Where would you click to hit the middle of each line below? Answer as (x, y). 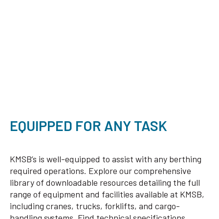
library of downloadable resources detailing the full (105, 182)
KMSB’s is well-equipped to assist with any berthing (106, 159)
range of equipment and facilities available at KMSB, (107, 194)
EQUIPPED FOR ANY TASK (88, 125)
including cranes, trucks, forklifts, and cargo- (95, 206)
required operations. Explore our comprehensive (100, 170)
